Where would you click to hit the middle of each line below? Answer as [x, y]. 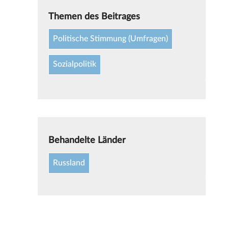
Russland [69, 163]
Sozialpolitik [75, 64]
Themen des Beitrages [94, 16]
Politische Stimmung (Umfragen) [111, 39]
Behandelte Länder [87, 140]
